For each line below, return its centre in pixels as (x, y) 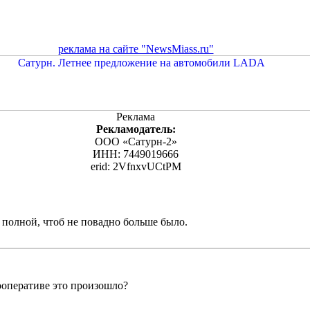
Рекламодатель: (136, 129)
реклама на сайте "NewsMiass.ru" (136, 49)
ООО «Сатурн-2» (136, 142)
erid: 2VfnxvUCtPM (136, 166)
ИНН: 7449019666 (136, 154)
